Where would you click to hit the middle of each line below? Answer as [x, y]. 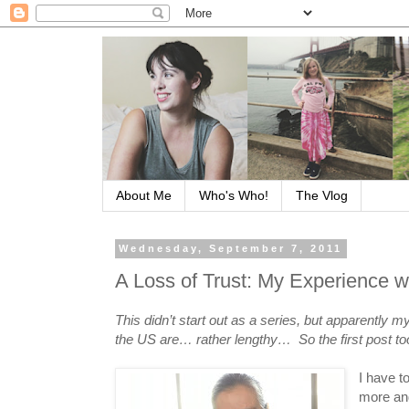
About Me [144, 196]
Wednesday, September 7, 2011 [231, 249]
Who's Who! [234, 196]
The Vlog [322, 196]
